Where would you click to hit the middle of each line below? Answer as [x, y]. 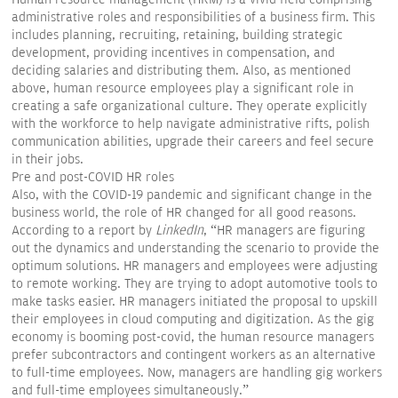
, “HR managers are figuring [284, 231]
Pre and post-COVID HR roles [93, 177]
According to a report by [84, 231]
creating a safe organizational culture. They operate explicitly [189, 106]
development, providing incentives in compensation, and [173, 53]
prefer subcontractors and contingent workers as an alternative [194, 355]
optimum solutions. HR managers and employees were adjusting [195, 266]
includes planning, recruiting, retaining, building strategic [177, 35]
